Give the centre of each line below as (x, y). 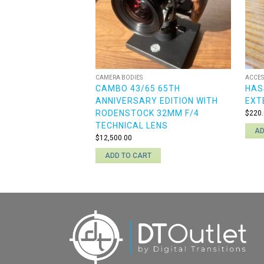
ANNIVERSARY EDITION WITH (157, 100)
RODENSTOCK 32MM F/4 (147, 113)
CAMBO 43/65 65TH (138, 88)
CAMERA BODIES (119, 77)
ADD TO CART (128, 155)
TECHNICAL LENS (132, 125)
